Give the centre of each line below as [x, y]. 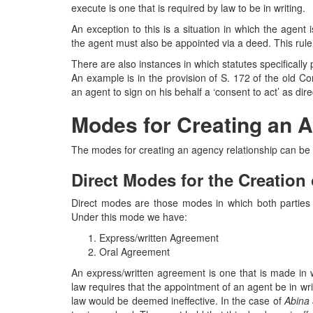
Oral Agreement [134, 252]
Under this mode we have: [129, 217]
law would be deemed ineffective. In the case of [178, 300]
